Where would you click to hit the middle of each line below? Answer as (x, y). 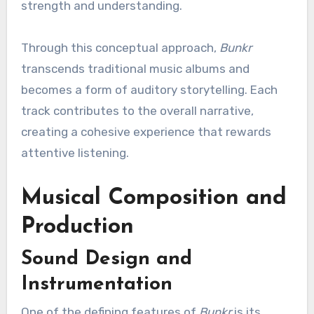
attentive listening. (75, 153)
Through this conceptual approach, (120, 48)
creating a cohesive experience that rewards (146, 132)
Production (77, 227)
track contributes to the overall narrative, (137, 111)
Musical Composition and (153, 199)
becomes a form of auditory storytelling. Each (149, 90)
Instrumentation (96, 284)
